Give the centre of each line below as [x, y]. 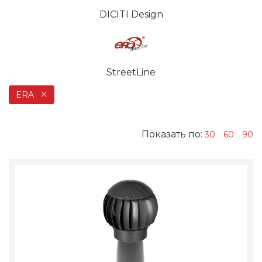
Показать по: [173, 135]
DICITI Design [131, 15]
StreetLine [131, 73]
